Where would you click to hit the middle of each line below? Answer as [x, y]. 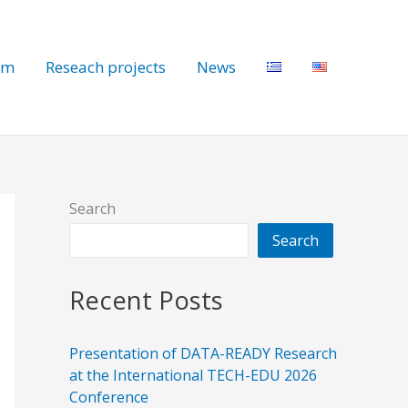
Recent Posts [146, 301]
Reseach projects [106, 67]
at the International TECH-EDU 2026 [193, 376]
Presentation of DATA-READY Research [203, 354]
